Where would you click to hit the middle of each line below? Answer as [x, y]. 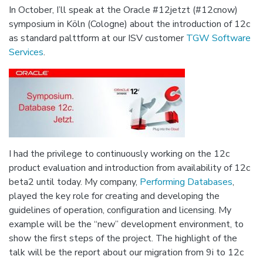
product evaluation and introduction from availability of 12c [129, 168]
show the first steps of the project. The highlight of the [123, 238]
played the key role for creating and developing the [114, 196]
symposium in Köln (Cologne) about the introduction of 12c [129, 24]
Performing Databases [186, 182]
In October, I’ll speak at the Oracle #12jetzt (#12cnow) [123, 10]
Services [26, 52]
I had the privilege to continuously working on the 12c [119, 154]
